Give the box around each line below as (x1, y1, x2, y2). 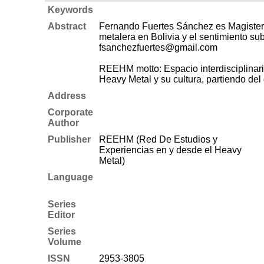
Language (47, 171, 93, 182)
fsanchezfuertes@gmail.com (98, 42, 217, 52)
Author (47, 117, 79, 128)
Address (47, 90, 86, 101)
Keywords (47, 4, 93, 15)
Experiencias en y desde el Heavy (98, 144, 242, 155)
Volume (47, 236, 81, 247)
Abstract (47, 21, 86, 31)
